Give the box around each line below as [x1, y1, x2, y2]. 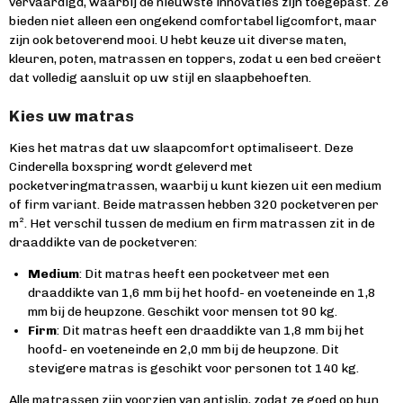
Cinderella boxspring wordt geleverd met [9, 159, 253, 175]
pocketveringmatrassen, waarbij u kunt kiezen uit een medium [9, 178, 381, 193]
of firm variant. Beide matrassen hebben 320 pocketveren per [9, 197, 379, 212]
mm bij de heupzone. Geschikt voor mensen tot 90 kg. [28, 304, 337, 319]
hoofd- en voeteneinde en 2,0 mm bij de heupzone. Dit [28, 342, 339, 357]
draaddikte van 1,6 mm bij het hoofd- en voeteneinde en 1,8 [28, 285, 376, 300]
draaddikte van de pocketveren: [9, 235, 197, 250]
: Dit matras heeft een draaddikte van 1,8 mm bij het [57, 323, 364, 338]
